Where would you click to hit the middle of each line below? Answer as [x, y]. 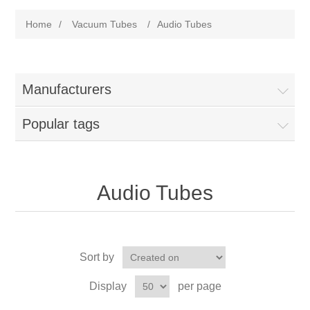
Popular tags [61, 124]
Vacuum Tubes [105, 24]
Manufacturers [67, 89]
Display [108, 286]
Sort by [97, 257]
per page [199, 286]
